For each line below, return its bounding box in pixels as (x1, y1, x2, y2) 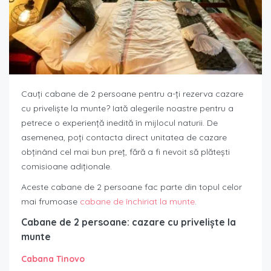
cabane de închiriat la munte (80, 195, 195, 207)
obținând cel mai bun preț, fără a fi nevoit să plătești (21, 146, 230, 157)
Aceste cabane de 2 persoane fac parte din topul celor (21, 181, 242, 192)
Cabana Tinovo (21, 253, 85, 264)
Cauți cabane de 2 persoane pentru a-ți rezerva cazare (21, 88, 243, 99)
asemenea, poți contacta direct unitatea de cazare (21, 131, 227, 143)
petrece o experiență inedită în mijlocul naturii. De (21, 117, 218, 128)
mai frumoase (21, 195, 80, 207)
